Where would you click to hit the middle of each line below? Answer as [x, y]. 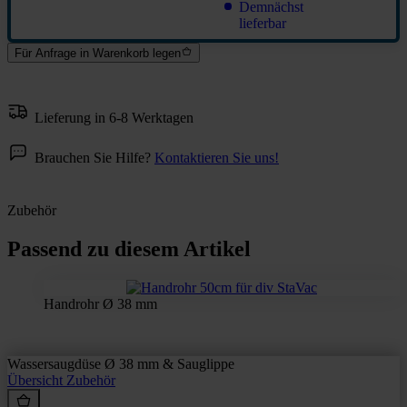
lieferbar [263, 23]
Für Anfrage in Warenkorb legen [98, 54]
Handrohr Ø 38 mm [100, 303]
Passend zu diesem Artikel [129, 248]
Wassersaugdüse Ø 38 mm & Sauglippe [121, 363]
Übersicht [37, 380]
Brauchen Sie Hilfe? [94, 157]
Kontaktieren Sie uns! [217, 157]
